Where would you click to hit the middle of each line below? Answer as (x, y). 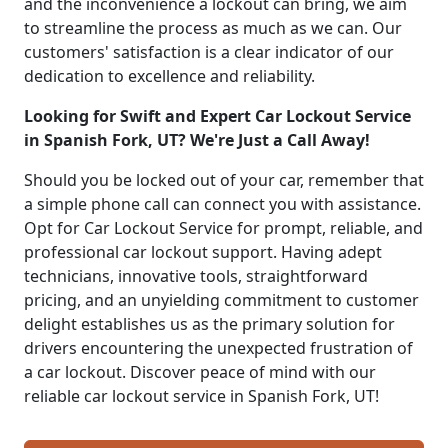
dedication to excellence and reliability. (169, 75)
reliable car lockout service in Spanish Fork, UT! (201, 395)
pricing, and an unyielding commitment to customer (221, 299)
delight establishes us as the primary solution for (209, 323)
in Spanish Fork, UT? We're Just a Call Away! (197, 139)
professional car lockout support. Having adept (203, 251)
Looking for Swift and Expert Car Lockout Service (217, 115)
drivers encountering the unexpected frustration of (218, 347)
